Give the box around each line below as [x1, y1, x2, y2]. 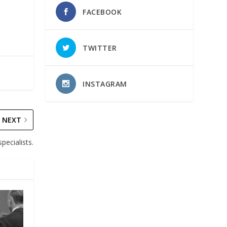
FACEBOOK [83, 7, 122, 17]
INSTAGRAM [83, 79, 127, 89]
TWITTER [83, 43, 117, 53]
